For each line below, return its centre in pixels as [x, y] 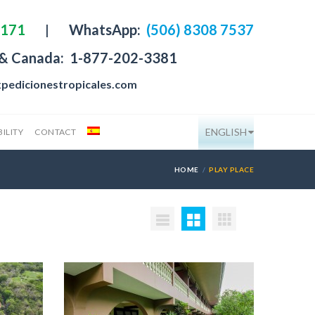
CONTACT [56, 132]
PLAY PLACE [231, 169]
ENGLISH [226, 132]
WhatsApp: [106, 30]
